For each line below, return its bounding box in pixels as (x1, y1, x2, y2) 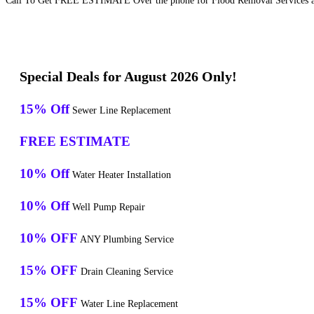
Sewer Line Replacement (69, 105, 171, 116)
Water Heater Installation (69, 170, 171, 181)
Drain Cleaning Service (78, 266, 173, 278)
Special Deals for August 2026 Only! (20, 69, 237, 85)
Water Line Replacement (78, 299, 178, 310)
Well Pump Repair (69, 202, 145, 213)
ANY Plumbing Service (78, 234, 174, 245)
